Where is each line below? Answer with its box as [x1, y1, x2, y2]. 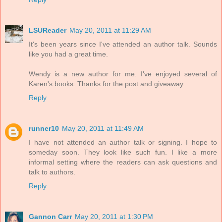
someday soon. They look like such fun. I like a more [29, 148, 217, 157]
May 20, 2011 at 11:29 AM [69, 26, 151, 35]
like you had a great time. [29, 50, 108, 58]
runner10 [29, 124, 59, 133]
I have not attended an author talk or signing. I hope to [29, 138, 217, 147]
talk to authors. [29, 168, 75, 176]
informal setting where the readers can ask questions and [29, 158, 217, 166]
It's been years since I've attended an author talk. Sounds [29, 40, 217, 49]
